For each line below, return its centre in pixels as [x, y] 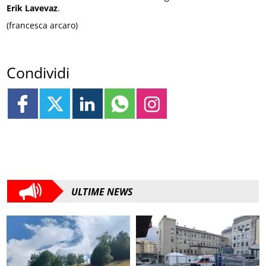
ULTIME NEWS [102, 192]
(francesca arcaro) [42, 25]
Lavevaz [42, 8]
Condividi [38, 73]
